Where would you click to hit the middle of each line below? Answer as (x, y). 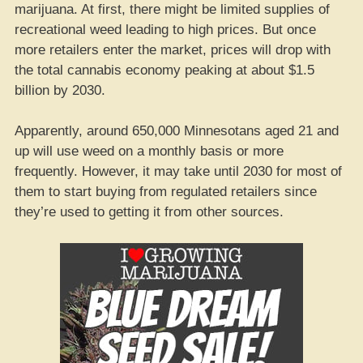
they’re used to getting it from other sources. (149, 212)
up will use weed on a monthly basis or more (149, 151)
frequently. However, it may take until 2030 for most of (178, 171)
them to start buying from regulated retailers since (166, 192)
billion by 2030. (60, 90)
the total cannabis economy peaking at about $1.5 (164, 70)
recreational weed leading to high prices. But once (165, 29)
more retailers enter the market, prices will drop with (173, 49)
